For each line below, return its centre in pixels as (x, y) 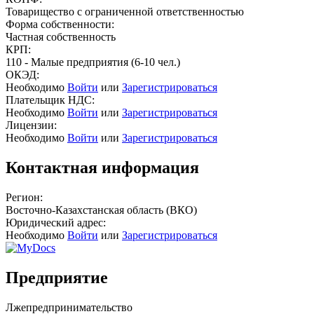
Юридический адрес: (56, 222)
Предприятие (57, 277)
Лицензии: (31, 125)
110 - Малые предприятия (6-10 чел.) (93, 62)
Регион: (24, 197)
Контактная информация (102, 167)
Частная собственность (61, 36)
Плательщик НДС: (50, 100)
